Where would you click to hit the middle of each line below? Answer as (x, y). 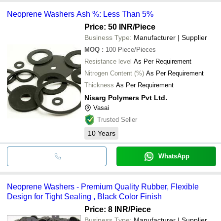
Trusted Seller (117, 119)
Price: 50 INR (109, 27)
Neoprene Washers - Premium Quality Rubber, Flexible (103, 186)
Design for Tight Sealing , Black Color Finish (84, 196)
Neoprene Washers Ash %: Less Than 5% (80, 14)
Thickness (99, 85)
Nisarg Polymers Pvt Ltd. (126, 97)
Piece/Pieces (137, 49)
